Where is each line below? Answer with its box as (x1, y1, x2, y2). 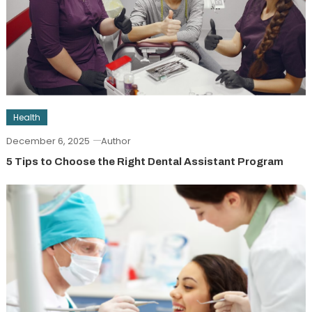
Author (100, 134, 131, 148)
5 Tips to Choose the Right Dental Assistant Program (6, 155, 283, 167)
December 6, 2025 (6, 134, 90, 148)
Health (13, 111, 40, 123)
